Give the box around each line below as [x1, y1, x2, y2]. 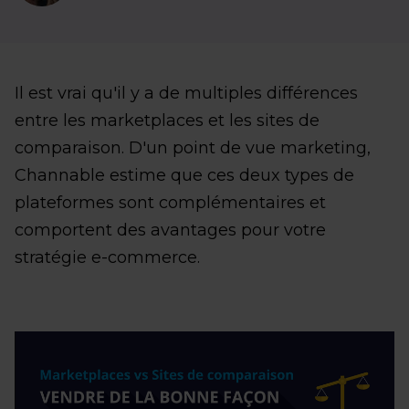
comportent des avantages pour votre [15, 220, 326, 240]
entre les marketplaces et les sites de [15, 110, 320, 131]
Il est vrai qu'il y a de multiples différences [15, 83, 358, 103]
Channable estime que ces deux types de [15, 165, 354, 185]
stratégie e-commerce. [15, 247, 200, 267]
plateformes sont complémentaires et [15, 193, 326, 213]
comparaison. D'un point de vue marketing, [15, 138, 371, 158]
